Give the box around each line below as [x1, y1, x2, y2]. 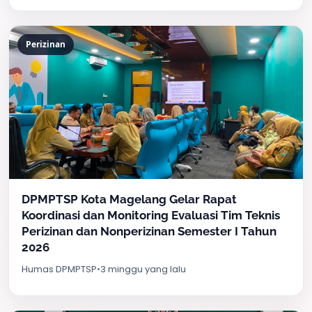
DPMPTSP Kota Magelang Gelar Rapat [22, 192, 237, 206]
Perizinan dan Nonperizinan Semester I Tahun [22, 224, 276, 238]
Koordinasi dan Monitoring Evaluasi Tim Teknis [22, 208, 280, 222]
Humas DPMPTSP [22, 263, 97, 275]
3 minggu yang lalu [100, 263, 186, 275]
